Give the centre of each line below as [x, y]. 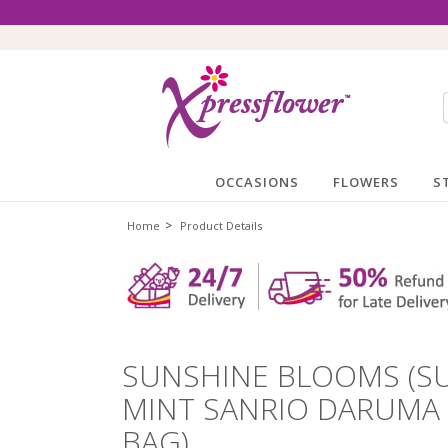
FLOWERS [366, 182]
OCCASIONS [257, 182]
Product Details [221, 226]
